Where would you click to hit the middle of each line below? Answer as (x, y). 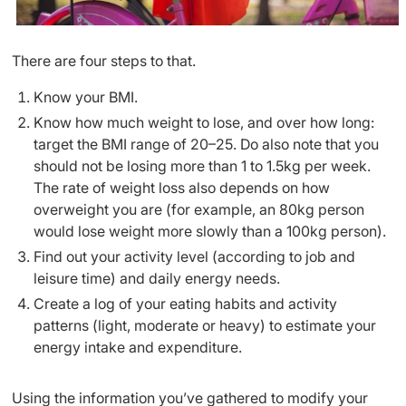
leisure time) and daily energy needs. (157, 279)
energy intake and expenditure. (138, 348)
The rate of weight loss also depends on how (182, 188)
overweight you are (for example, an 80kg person (199, 210)
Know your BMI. (86, 97)
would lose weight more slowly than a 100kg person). (210, 232)
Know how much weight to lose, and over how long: (204, 123)
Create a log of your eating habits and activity (185, 304)
